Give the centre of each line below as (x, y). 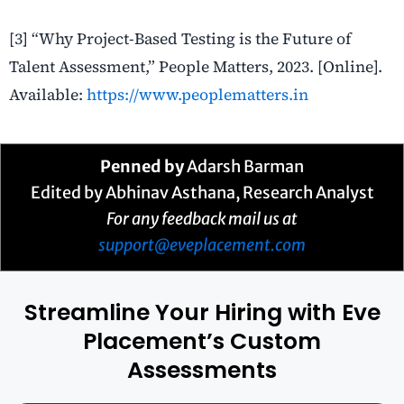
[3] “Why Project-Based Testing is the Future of (180, 38)
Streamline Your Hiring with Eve (202, 312)
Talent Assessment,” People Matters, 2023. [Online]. (196, 66)
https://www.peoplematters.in (197, 94)
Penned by (142, 166)
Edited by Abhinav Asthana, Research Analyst (202, 192)
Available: (48, 94)
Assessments (202, 370)
